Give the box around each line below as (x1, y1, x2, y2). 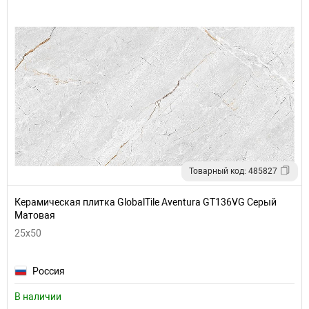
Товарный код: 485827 (189, 166, 277, 176)
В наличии (14, 291, 61, 302)
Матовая (14, 210, 55, 221)
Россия (32, 266, 65, 277)
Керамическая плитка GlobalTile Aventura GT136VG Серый (14, 197, 277, 208)
